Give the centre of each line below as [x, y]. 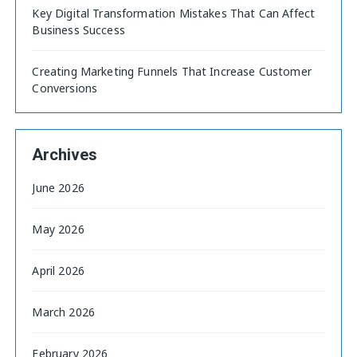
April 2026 [58, 270]
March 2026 [63, 312]
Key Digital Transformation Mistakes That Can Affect [174, 13]
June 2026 [58, 187]
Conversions [65, 88]
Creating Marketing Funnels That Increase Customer [172, 71]
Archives [65, 154]
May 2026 [58, 229]
